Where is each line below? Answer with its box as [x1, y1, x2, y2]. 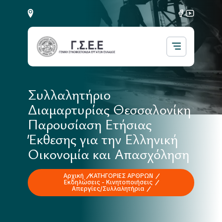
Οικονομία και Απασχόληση [28, 144, 189, 163]
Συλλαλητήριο [28, 85, 111, 104]
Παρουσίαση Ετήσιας [28, 114, 152, 133]
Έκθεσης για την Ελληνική [28, 129, 178, 148]
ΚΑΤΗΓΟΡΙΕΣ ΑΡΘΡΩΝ [89, 172, 153, 180]
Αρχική [63, 172, 84, 180]
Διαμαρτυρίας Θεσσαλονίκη [28, 100, 191, 118]
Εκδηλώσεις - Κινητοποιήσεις [63, 178, 153, 186]
